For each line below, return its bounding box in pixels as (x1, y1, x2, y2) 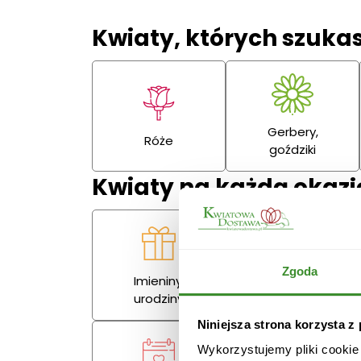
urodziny (134, 290, 185, 308)
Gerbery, (267, 123, 318, 141)
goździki (269, 141, 317, 159)
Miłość (274, 281, 312, 299)
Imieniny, (133, 272, 185, 290)
